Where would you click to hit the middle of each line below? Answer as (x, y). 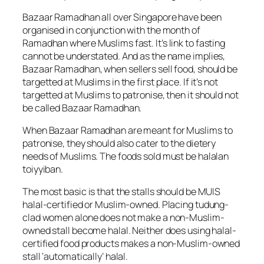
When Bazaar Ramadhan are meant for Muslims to (128, 131)
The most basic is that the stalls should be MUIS (122, 192)
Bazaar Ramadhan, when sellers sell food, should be (130, 69)
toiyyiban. (43, 169)
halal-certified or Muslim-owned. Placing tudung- (126, 205)
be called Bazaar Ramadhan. (82, 108)
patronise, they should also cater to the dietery (119, 143)
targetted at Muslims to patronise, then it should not (131, 95)
